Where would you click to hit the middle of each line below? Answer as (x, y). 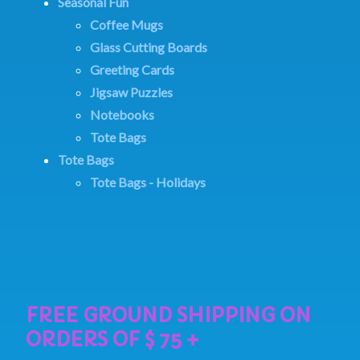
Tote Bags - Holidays (148, 182)
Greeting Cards (132, 69)
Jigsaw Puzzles (131, 92)
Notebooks (122, 114)
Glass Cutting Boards (149, 47)
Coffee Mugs (127, 24)
